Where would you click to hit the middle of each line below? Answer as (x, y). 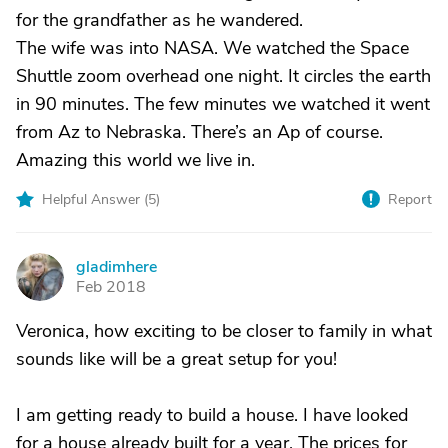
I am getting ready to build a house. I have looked (212, 415)
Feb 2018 (111, 287)
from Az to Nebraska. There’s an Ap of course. (199, 132)
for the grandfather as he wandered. (159, 20)
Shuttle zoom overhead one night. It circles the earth (223, 76)
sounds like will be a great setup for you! (176, 359)
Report (410, 199)
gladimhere (116, 267)
